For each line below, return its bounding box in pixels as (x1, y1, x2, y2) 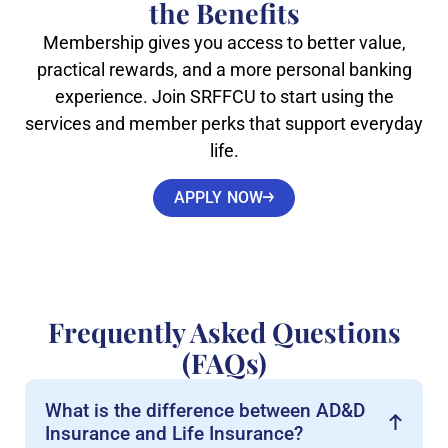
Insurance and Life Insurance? (45, 421, 303, 445)
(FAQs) (181, 344, 267, 381)
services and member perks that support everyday (25, 113, 423, 135)
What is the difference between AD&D (45, 398, 365, 422)
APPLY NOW (173, 187, 264, 207)
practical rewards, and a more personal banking (36, 59, 412, 81)
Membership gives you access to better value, (42, 32, 406, 54)
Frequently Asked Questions (47, 313, 401, 350)
